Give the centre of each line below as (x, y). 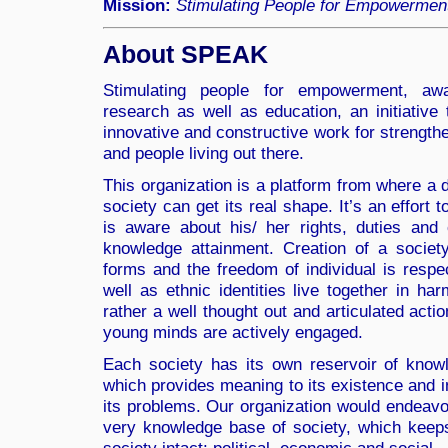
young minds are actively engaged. (233, 332)
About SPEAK (185, 53)
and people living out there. (203, 153)
